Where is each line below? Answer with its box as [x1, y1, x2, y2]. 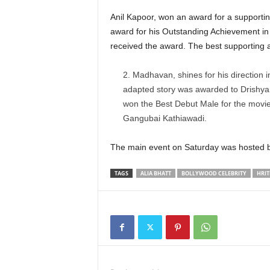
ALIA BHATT [140, 169, 171, 177]
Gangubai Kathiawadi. [122, 113, 207, 123]
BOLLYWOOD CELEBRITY [181, 169, 246, 177]
